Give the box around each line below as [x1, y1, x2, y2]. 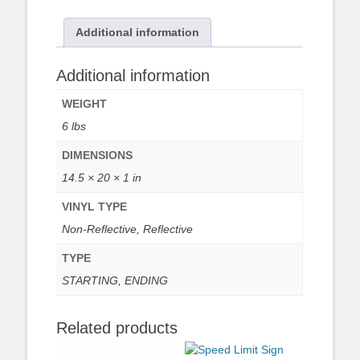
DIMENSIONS [62, 148, 133, 162]
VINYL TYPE [62, 199, 128, 213]
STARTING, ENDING [62, 273, 169, 287]
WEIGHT [62, 96, 108, 110]
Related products [56, 318, 178, 337]
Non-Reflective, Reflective [62, 222, 194, 235]
